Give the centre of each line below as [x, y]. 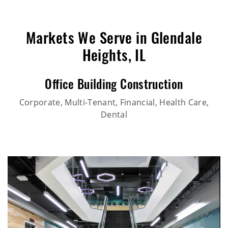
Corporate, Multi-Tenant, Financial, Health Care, [114, 102]
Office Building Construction [114, 86]
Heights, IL [114, 57]
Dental [114, 114]
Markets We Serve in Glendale [114, 40]
